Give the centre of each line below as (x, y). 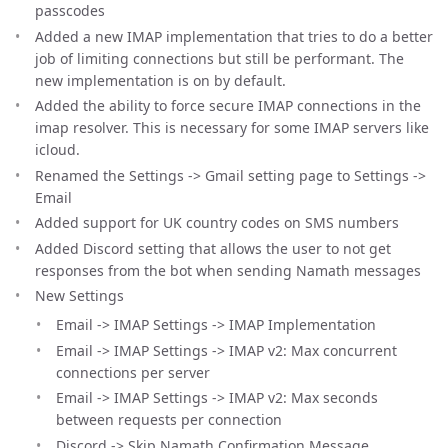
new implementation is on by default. (160, 80)
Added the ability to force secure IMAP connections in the (228, 105)
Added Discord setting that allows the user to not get (213, 248)
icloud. (57, 149)
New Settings (79, 295)
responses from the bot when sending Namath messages (228, 270)
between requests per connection (169, 419)
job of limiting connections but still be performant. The (219, 58)
